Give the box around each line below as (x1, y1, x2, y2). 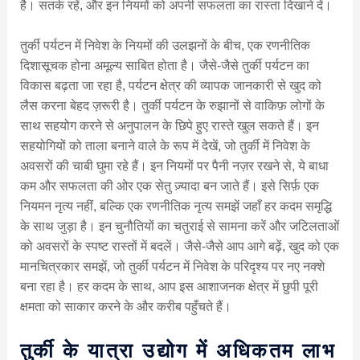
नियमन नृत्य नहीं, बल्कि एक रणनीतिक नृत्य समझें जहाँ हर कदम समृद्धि (19, 199, 332, 214)
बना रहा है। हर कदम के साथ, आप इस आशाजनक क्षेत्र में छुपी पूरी (19, 280, 318, 294)
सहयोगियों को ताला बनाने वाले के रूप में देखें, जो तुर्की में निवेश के (19, 139, 310, 153)
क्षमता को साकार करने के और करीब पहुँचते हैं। (19, 300, 231, 314)
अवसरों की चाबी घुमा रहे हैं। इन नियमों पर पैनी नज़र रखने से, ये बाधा (19, 159, 329, 174)
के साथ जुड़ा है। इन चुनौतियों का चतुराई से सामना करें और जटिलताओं (19, 219, 339, 234)
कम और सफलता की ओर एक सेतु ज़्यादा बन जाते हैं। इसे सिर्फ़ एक (19, 179, 319, 194)
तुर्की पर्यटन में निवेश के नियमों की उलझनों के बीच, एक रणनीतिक (19, 39, 310, 53)
